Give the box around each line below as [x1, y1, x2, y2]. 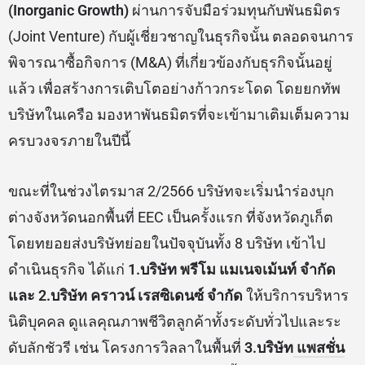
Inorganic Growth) [13, 2, 129, 20]
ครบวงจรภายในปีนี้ [8, 132, 130, 150]
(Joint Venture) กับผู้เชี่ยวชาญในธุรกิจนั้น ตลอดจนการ [8, 28, 354, 46]
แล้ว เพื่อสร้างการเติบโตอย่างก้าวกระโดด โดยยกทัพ [8, 80, 341, 98]
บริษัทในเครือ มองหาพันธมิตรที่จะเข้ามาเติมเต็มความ [8, 106, 350, 124]
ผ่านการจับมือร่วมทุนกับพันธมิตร [129, 2, 341, 20]
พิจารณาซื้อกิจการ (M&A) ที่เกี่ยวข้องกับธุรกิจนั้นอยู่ [8, 54, 332, 72]
